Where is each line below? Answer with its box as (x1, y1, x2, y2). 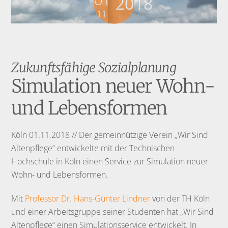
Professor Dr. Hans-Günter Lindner (25, 192, 151, 204)
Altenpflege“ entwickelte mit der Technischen (11, 142, 175, 154)
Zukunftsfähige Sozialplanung (11, 59, 176, 76)
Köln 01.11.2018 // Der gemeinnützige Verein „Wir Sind (11, 129, 209, 140)
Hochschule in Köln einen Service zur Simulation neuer (11, 155, 209, 167)
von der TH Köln (150, 192, 210, 204)
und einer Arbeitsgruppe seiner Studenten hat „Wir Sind (11, 206, 214, 217)
